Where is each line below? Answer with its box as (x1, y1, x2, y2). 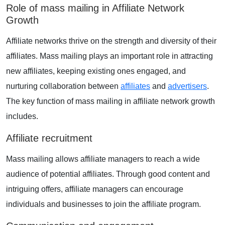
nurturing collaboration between (6, 81, 121, 90)
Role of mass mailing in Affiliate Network (6, 2, 184, 14)
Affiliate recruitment (6, 132, 92, 144)
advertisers (168, 81, 207, 90)
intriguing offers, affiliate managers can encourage (6, 184, 183, 193)
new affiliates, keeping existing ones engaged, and (6, 66, 186, 75)
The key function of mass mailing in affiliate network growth (6, 96, 215, 105)
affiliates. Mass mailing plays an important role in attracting (6, 51, 213, 60)
